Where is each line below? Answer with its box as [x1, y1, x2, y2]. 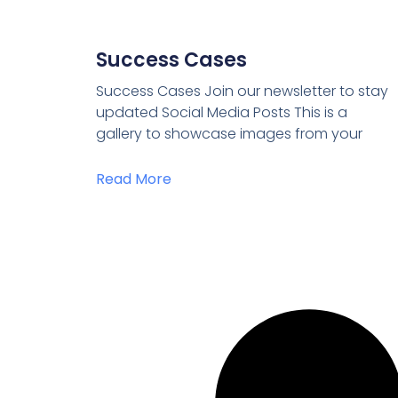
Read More [95, 169, 171, 190]
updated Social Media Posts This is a [95, 102, 347, 123]
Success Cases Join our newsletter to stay [95, 81, 388, 102]
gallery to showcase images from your [95, 123, 362, 145]
